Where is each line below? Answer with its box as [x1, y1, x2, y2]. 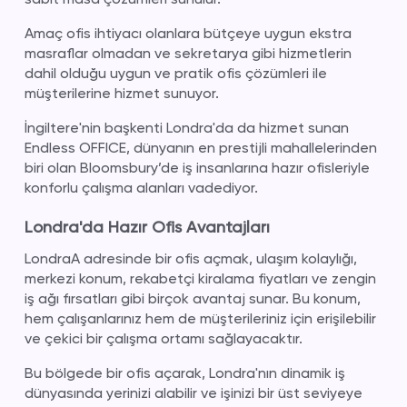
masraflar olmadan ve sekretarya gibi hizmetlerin [24, 45, 352, 62]
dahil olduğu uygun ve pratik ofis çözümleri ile [24, 65, 327, 82]
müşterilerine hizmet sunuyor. [24, 84, 219, 102]
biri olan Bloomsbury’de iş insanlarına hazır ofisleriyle [24, 159, 370, 176]
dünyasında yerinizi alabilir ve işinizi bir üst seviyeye [24, 384, 362, 402]
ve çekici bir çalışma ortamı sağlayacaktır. [24, 330, 303, 347]
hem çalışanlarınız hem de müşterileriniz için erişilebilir [24, 310, 376, 327]
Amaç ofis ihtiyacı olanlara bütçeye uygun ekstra [24, 25, 352, 42]
